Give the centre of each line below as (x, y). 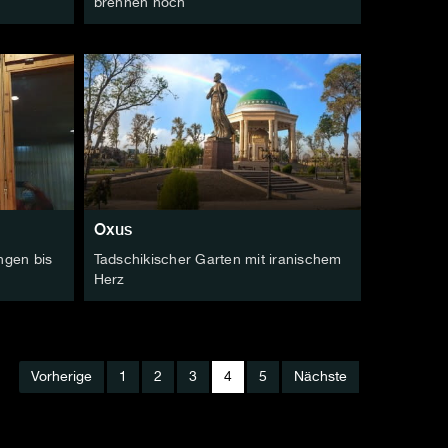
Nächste (320, 376)
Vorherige (61, 376)
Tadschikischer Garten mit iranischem (217, 259)
